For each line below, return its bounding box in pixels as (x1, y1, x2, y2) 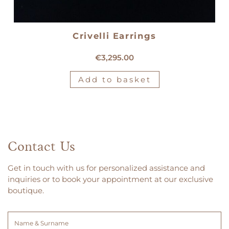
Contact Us (8, 141, 75, 155)
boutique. (8, 186, 44, 196)
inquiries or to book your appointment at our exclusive (8, 174, 213, 185)
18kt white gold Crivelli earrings (64, 40, 165, 48)
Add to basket (78, 74, 151, 84)
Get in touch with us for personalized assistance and (8, 163, 205, 173)
